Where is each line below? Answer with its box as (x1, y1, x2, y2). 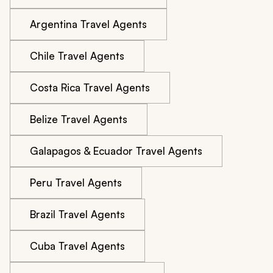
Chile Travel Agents (30, 49, 124, 63)
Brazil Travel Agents (30, 208, 125, 221)
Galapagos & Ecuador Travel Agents (30, 144, 202, 158)
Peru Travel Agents (30, 176, 122, 190)
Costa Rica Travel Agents (30, 81, 150, 94)
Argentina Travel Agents (30, 18, 147, 31)
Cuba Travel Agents (30, 239, 125, 253)
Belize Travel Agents (30, 113, 127, 126)
